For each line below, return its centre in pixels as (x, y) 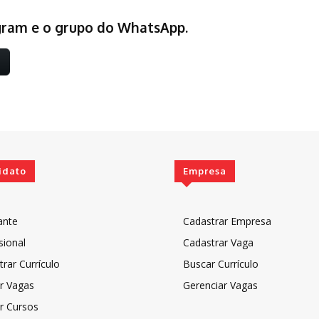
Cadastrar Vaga (219, 242)
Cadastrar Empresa (228, 221)
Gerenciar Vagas (221, 285)
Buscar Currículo (221, 263)
